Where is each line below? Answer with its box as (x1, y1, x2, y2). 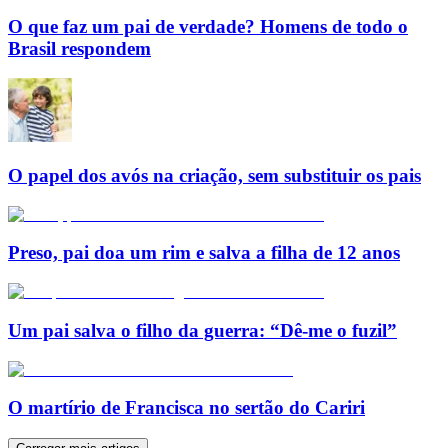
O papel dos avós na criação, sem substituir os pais (8, 164, 421, 186)
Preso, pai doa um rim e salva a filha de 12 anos (8, 242, 400, 264)
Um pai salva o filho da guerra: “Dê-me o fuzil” (8, 319, 397, 341)
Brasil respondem (8, 37, 151, 59)
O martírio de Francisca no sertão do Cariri (8, 397, 365, 419)
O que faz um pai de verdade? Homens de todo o (8, 15, 408, 37)
